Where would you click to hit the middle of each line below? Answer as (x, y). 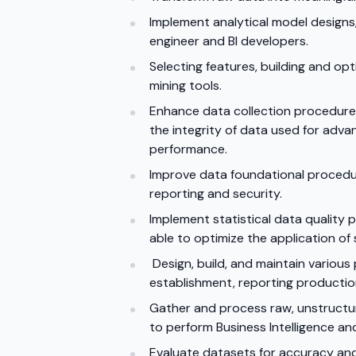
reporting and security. (216, 193)
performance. (188, 149)
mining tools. (186, 85)
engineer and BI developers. (229, 41)
